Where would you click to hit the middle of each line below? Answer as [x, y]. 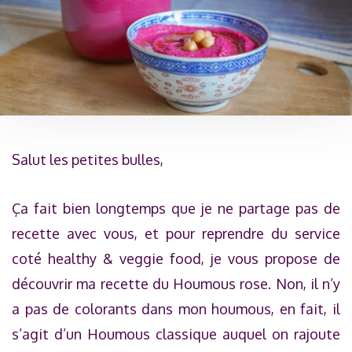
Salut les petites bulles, [88, 159]
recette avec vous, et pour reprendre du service [176, 233]
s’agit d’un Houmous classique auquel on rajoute [176, 334]
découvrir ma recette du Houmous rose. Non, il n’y [176, 283]
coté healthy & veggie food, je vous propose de [176, 258]
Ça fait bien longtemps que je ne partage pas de [176, 208]
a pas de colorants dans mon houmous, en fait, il [176, 308]
